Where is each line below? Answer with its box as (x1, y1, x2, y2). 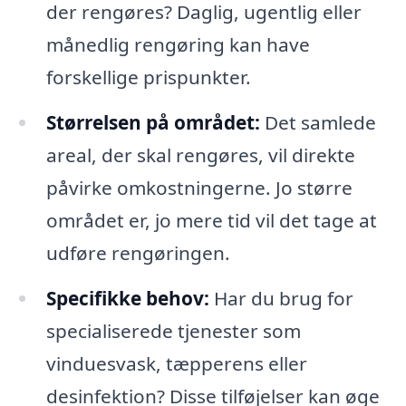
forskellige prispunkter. (45, 64, 251, 91)
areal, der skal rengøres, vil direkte (45, 142, 355, 169)
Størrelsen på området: (45, 110, 260, 136)
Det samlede (259, 110, 376, 136)
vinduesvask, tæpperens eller (45, 350, 307, 376)
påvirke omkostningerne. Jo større (45, 175, 353, 201)
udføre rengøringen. (45, 240, 230, 266)
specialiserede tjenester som (45, 317, 301, 343)
